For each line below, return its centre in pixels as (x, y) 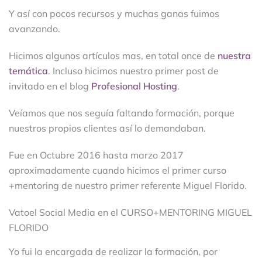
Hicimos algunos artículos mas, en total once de (113, 56)
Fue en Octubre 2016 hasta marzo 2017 (96, 155)
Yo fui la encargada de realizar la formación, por (113, 251)
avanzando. (35, 29)
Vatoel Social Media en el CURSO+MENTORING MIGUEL (130, 213)
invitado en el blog (50, 86)
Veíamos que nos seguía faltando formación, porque (122, 113)
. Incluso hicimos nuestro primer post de (133, 71)
